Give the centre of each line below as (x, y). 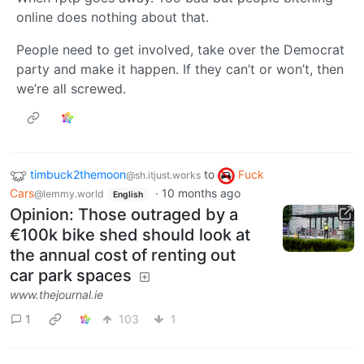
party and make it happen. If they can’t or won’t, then (180, 69)
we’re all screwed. (71, 88)
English (128, 194)
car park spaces (71, 276)
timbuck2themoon (78, 174)
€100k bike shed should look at (130, 235)
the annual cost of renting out (123, 256)
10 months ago (201, 193)
